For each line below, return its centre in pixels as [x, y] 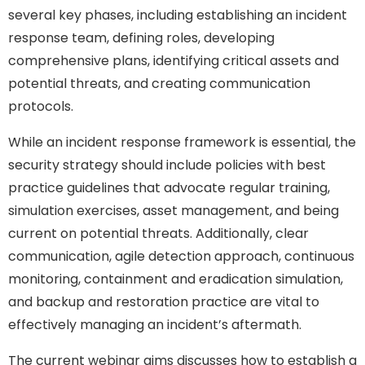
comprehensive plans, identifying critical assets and [174, 60]
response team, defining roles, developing [141, 37]
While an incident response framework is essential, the [182, 142]
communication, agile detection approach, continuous [181, 256]
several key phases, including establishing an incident [178, 15]
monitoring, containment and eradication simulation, [176, 279]
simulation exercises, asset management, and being [174, 210]
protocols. [41, 106]
